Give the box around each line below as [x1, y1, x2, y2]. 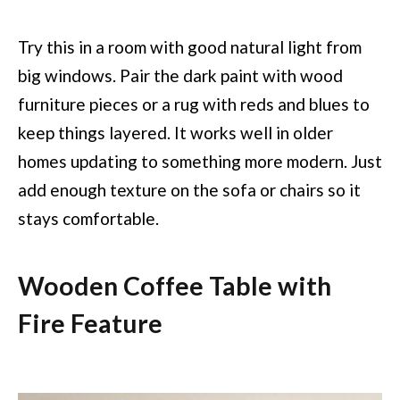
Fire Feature [18, 308, 162, 339]
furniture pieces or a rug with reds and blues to [18, 93, 370, 114]
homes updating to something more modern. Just [18, 150, 382, 171]
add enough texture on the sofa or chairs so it [18, 179, 361, 200]
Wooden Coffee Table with [18, 271, 331, 302]
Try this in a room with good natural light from [18, 36, 362, 57]
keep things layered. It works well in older [18, 121, 333, 143]
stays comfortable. [18, 207, 159, 229]
